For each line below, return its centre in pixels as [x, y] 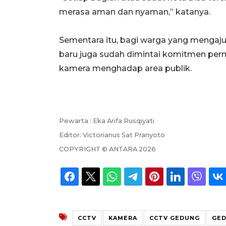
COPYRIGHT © [84, 149]
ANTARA [123, 149]
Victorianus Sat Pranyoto [124, 135]
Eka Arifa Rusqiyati [124, 121]
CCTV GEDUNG [175, 218]
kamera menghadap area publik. [125, 68]
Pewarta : [76, 121]
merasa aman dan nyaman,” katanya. [135, 12]
